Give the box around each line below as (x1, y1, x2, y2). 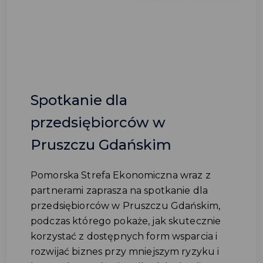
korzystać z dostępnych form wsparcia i (31, 231, 218, 242)
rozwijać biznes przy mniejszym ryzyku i (31, 246, 220, 257)
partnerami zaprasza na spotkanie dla (31, 185, 208, 196)
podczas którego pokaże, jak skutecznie (31, 215, 221, 227)
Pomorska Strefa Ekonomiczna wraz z (31, 170, 211, 181)
